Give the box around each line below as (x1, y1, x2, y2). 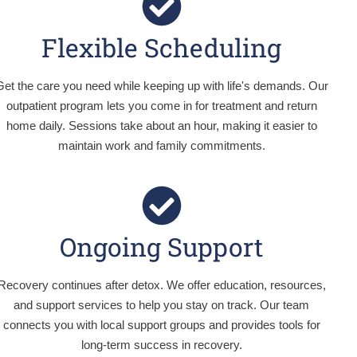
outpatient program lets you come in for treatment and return (6, 99, 317, 112)
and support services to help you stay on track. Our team (14, 298, 310, 312)
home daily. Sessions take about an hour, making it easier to (6, 119, 317, 132)
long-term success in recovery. (80, 338, 242, 351)
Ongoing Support (60, 229, 264, 264)
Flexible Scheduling (41, 30, 282, 65)
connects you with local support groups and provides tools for (2, 318, 320, 331)
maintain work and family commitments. (57, 139, 265, 152)
